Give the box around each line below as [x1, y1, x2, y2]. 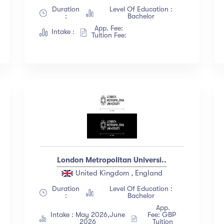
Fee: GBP [147, 210, 178, 219]
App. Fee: [94, 24, 127, 32]
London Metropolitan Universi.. [57, 155, 167, 165]
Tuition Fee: [91, 31, 130, 39]
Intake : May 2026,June [50, 210, 125, 219]
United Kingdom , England [73, 168, 163, 178]
